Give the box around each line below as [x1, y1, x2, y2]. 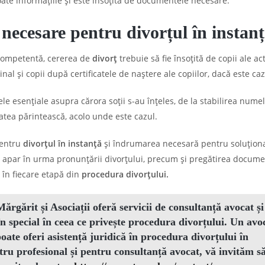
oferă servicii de [90, 201, 169, 213]
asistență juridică [47, 231, 129, 243]
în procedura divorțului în [129, 231, 248, 243]
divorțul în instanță [23, 138, 102, 149]
